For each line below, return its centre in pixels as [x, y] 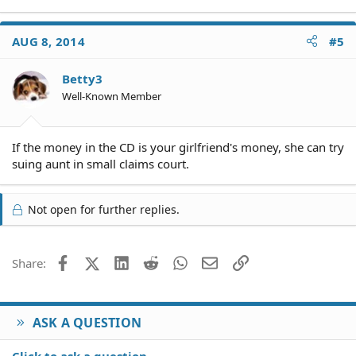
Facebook [96, 261]
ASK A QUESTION [87, 323]
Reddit [176, 261]
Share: [29, 263]
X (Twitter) [127, 261]
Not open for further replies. [102, 209]
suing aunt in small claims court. [101, 164]
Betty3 [82, 78]
